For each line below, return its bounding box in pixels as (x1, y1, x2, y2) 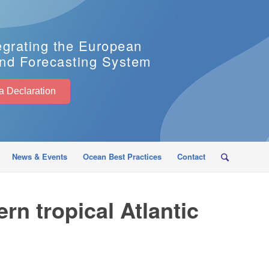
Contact (177, 151, 205, 162)
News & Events (12, 151, 67, 162)
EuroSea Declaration (6, 86, 56, 96)
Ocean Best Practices (83, 151, 162, 162)
